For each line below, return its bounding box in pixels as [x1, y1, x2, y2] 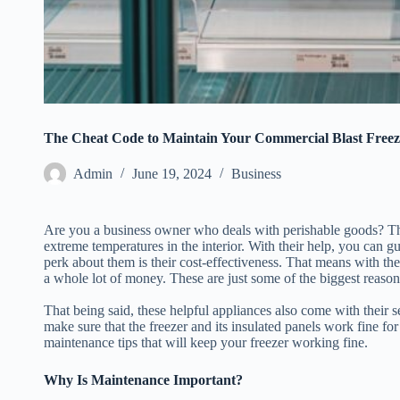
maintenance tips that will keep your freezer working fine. [44, 335, 368, 350]
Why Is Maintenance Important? [44, 372, 243, 387]
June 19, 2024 [132, 166, 212, 182]
